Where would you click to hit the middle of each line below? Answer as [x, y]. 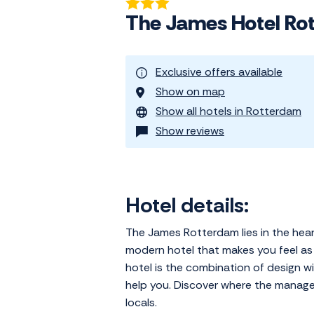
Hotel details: [187, 205]
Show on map [190, 92]
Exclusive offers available [219, 72]
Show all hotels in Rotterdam [228, 111]
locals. [141, 303]
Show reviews [190, 131]
